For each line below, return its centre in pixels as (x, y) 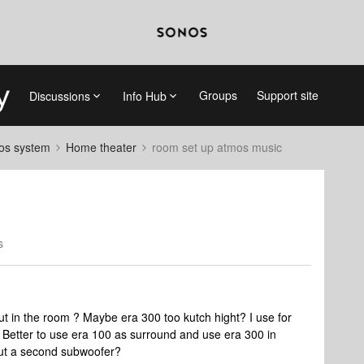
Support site (287, 95)
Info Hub (144, 95)
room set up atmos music (217, 147)
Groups (218, 95)
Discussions (59, 95)
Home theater (101, 147)
